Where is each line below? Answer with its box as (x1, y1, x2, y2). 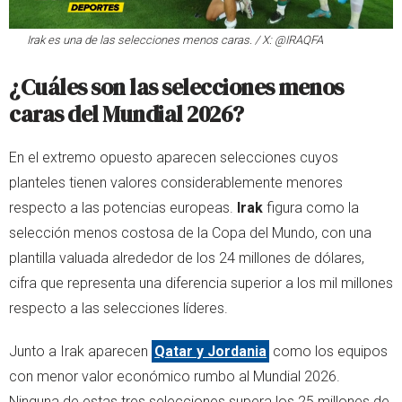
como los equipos (269, 343, 389, 361)
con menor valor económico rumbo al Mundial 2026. (9, 368, 340, 386)
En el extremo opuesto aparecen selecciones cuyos (9, 149, 338, 167)
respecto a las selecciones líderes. (9, 300, 228, 318)
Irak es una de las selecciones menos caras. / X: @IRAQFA (27, 33, 323, 48)
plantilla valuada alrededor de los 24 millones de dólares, (9, 249, 364, 267)
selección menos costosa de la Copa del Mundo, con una (9, 224, 371, 242)
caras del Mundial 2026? (9, 99, 244, 130)
